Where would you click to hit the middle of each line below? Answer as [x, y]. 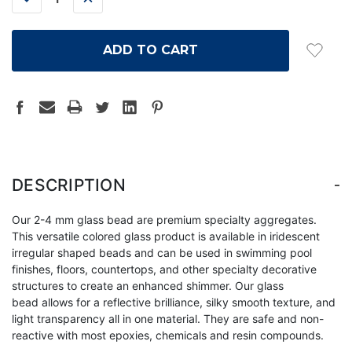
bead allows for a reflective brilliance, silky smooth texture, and [174, 302]
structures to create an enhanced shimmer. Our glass [148, 285]
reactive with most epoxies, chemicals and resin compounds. [168, 335]
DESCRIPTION [69, 185]
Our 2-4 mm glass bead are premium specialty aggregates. [164, 219]
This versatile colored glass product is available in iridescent [166, 236]
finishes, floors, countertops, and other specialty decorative [164, 269]
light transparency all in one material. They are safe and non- [168, 318]
